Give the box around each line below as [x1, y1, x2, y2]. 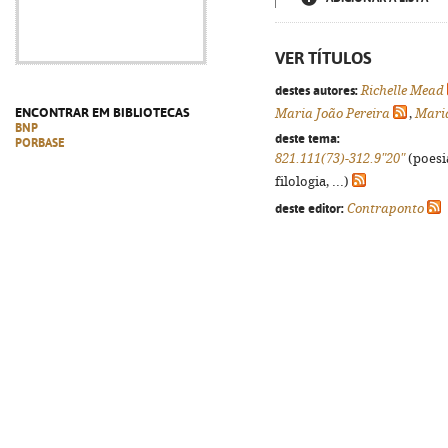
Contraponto [347, 201, 424, 216]
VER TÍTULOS [275, 48, 372, 68]
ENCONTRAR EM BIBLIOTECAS [15, 105, 190, 120]
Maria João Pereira [275, 106, 390, 121]
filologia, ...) [275, 174, 352, 189]
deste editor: [275, 200, 344, 216]
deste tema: [275, 130, 340, 146]
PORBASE [15, 136, 65, 150]
